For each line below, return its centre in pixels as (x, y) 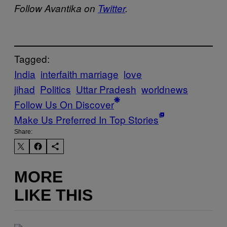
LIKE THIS (53, 195)
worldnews (165, 89)
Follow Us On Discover (64, 104)
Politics (55, 89)
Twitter (111, 8)
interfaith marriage (80, 74)
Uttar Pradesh (106, 89)
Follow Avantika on (56, 8)
